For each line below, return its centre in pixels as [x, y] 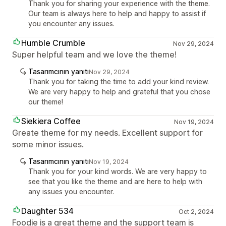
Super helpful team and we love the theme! [94, 54]
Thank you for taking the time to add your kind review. [119, 81]
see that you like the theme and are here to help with [115, 181]
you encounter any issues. [71, 23]
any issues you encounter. [71, 191]
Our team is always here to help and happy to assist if [117, 13]
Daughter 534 [47, 211]
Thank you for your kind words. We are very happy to [118, 171]
